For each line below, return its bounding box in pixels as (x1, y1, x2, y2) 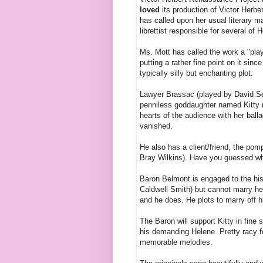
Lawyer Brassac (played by (140, 90, 232, 99)
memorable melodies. (140, 238, 213, 247)
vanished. (140, 122, 173, 131)
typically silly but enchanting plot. (140, 69, 253, 78)
